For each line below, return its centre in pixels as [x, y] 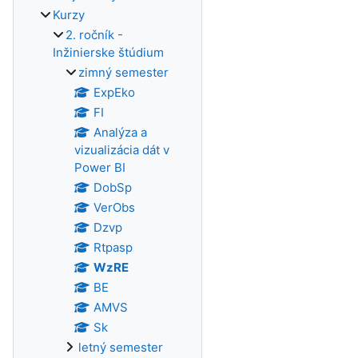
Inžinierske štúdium [108, 52]
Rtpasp [113, 247]
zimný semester [123, 72]
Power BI [100, 167]
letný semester [121, 347]
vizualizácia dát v [122, 150]
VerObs [114, 207]
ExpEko [114, 92]
